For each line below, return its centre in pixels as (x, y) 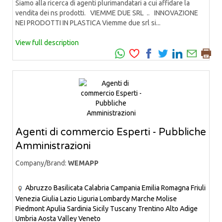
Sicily (101, 208)
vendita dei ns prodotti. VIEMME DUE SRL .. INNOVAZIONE (107, 13)
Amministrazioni (53, 146)
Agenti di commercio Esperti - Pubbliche (111, 133)
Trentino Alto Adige (168, 208)
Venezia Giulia (37, 198)
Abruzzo (39, 188)
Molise (166, 198)
